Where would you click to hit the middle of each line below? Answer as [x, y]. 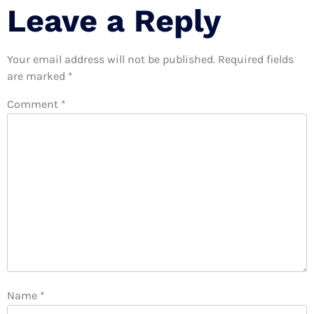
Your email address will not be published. [111, 60]
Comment [34, 104]
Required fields [256, 60]
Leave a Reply [114, 21]
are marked [37, 76]
